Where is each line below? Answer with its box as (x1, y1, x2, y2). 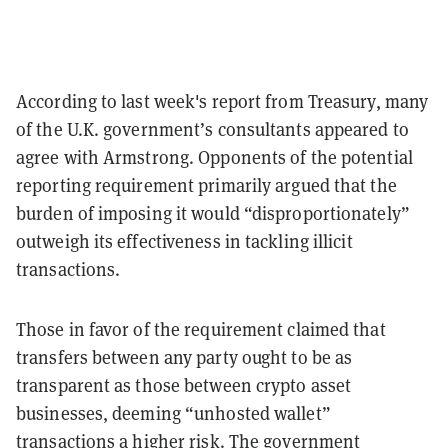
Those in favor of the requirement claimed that (16, 317, 386, 341)
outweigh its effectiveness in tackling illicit (16, 229, 353, 253)
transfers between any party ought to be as (16, 345, 353, 369)
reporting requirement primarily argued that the (16, 173, 397, 197)
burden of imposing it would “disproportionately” (16, 201, 410, 225)
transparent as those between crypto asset (16, 373, 352, 397)
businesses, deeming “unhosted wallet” (16, 401, 331, 425)
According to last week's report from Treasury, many (16, 89, 429, 113)
